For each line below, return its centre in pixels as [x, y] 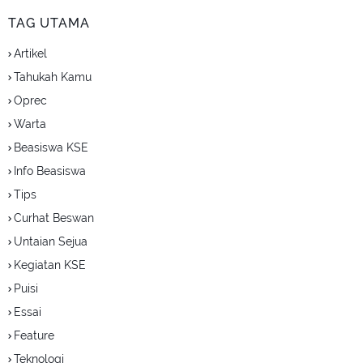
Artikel [30, 53]
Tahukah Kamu [53, 77]
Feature [34, 335]
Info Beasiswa [50, 171]
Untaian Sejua [51, 241]
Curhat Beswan [54, 218]
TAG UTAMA [49, 23]
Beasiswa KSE [51, 147]
